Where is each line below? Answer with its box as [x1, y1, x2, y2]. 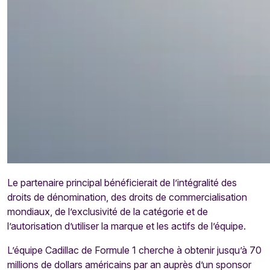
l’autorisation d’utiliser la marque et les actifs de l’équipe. [7, 220, 246, 232]
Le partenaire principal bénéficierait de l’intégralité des [7, 177, 237, 189]
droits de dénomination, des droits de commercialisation [7, 191, 247, 203]
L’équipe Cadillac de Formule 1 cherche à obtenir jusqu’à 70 [7, 244, 262, 256]
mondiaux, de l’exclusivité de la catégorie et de [7, 206, 208, 218]
